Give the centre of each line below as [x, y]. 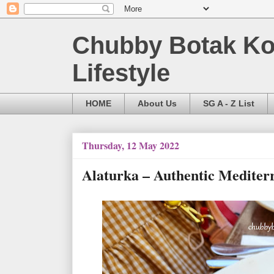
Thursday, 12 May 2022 [131, 145]
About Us [157, 104]
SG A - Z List [229, 104]
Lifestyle [121, 73]
